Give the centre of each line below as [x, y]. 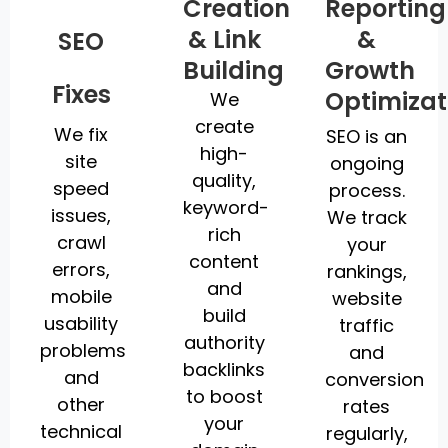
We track [366, 218]
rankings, [366, 272]
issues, [81, 216]
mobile [81, 297]
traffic [367, 326]
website [366, 299]
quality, [224, 181]
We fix [81, 135]
